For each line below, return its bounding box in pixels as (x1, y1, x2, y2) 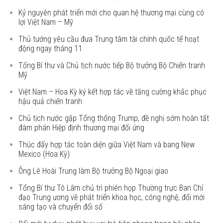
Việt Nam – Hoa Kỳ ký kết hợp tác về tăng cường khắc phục (18, 87, 207, 97)
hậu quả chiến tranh (18, 97, 83, 106)
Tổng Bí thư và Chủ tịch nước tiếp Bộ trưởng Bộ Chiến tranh (18, 61, 206, 70)
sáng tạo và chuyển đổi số (18, 202, 103, 212)
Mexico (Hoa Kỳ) (18, 149, 70, 159)
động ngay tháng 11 (18, 44, 83, 53)
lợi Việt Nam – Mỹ (18, 17, 74, 27)
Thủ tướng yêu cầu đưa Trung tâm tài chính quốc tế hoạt (18, 34, 200, 44)
